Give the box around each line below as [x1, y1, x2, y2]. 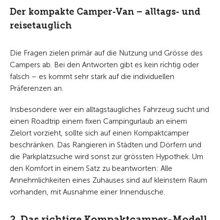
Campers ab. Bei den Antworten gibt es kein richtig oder [10, 60, 199, 69]
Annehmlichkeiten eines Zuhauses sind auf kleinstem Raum [10, 176, 207, 185]
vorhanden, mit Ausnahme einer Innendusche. [10, 188, 165, 196]
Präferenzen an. [10, 84, 65, 93]
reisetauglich [10, 20, 72, 31]
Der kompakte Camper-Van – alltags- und [10, 6, 200, 17]
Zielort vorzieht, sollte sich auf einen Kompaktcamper [10, 129, 189, 137]
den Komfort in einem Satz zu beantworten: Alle [10, 164, 172, 173]
